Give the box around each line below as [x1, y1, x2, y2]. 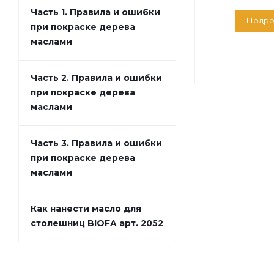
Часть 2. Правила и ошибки [31, 73, 162, 83]
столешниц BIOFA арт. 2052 [31, 218, 163, 229]
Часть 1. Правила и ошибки [31, 7, 160, 18]
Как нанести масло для [31, 204, 141, 214]
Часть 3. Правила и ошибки [31, 138, 162, 149]
